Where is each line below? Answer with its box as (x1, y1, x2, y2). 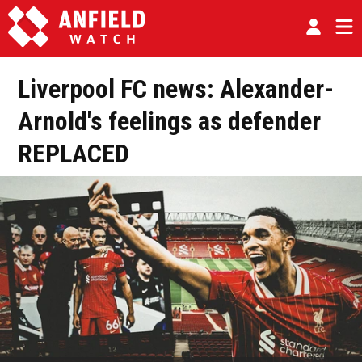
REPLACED (18, 138, 129, 170)
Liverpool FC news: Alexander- (18, 74, 334, 105)
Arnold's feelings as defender (18, 106, 321, 137)
